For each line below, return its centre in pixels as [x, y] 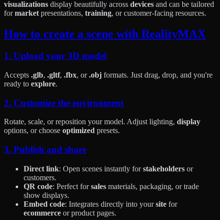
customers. [40, 177]
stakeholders [164, 168]
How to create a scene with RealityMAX [105, 34]
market [27, 13]
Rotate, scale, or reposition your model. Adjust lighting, [90, 122]
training [98, 13]
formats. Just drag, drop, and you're [157, 75]
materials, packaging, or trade [152, 186]
